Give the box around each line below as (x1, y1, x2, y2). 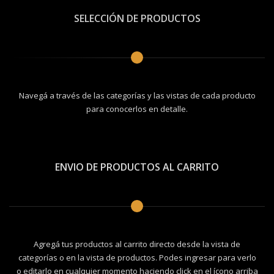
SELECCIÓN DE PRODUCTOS (73, 12, 201, 26)
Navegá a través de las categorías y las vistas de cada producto (18, 90, 256, 102)
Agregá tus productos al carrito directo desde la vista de (34, 239, 240, 250)
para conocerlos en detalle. (86, 103, 188, 115)
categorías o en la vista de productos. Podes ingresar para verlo (18, 252, 256, 264)
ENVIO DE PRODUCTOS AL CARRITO (55, 160, 219, 174)
